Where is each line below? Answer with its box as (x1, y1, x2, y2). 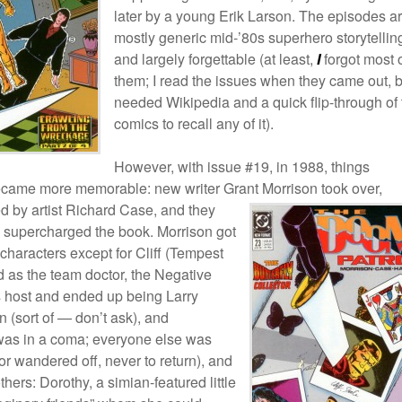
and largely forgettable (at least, (114, 48, 313, 69)
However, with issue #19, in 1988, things (114, 156, 370, 177)
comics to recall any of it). (114, 113, 274, 134)
